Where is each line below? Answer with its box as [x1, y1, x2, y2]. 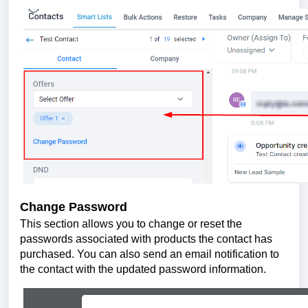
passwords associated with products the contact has [20, 233, 272, 245]
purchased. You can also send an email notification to [20, 248, 279, 261]
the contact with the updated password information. [20, 263, 266, 276]
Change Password [20, 199, 127, 214]
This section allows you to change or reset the [20, 218, 242, 230]
